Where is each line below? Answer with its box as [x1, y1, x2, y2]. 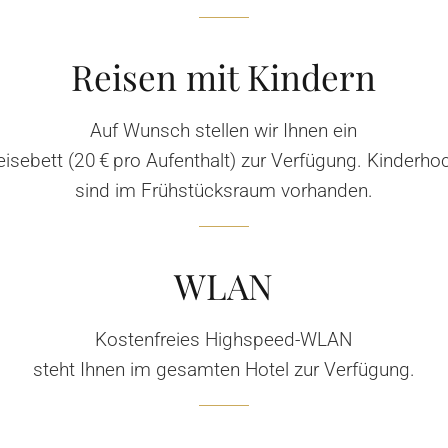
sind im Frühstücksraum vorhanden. [74, 178, 373, 202]
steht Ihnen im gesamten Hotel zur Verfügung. [32, 357, 415, 381]
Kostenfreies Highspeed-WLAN [94, 327, 353, 351]
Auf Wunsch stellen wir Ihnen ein [90, 118, 358, 142]
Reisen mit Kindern [71, 52, 377, 100]
